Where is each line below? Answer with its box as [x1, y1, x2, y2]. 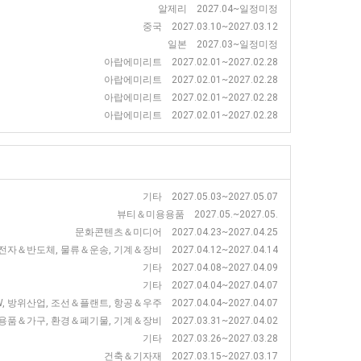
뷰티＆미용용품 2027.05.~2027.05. [117, 209, 278, 220]
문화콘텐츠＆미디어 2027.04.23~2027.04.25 [75, 226, 278, 238]
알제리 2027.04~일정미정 [158, 3, 278, 15]
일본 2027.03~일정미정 [168, 39, 278, 50]
